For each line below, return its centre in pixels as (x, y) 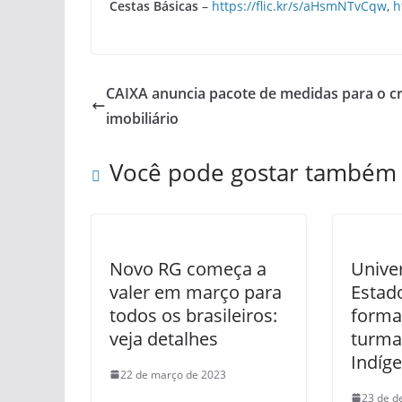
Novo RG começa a (188, 268)
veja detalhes (164, 338)
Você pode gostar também (253, 172)
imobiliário (142, 118)
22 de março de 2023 (173, 374)
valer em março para (196, 292)
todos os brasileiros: (193, 315)
